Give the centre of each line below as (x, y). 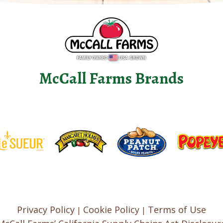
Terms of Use (177, 210)
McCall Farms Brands (111, 78)
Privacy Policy (46, 210)
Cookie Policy (111, 210)
